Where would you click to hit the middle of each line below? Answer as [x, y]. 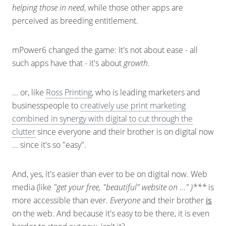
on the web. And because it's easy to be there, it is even [111, 213]
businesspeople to [46, 105]
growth [136, 63]
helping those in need [48, 8]
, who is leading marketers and [146, 92]
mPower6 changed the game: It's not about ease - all [105, 50]
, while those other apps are [134, 8]
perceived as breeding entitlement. [75, 21]
